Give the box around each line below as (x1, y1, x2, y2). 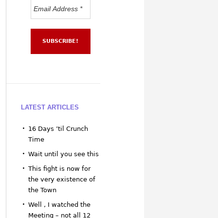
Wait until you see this (28, 150, 99, 158)
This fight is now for (28, 164, 91, 172)
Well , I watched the (28, 200, 91, 208)
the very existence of (28, 175, 95, 183)
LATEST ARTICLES (20, 103, 79, 111)
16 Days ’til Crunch (28, 125, 88, 132)
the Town (28, 186, 56, 194)
